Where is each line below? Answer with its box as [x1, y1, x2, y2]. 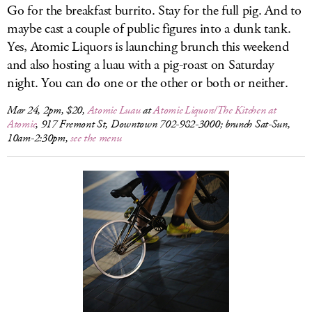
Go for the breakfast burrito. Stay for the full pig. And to [7, 1, 302, 20]
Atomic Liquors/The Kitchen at [153, 103, 276, 118]
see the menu [70, 131, 122, 146]
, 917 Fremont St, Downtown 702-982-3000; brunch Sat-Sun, [36, 117, 290, 132]
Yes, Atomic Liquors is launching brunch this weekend [7, 38, 289, 56]
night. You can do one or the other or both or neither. [7, 74, 288, 93]
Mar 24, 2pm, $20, [7, 103, 88, 118]
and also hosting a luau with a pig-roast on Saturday [7, 56, 274, 75]
